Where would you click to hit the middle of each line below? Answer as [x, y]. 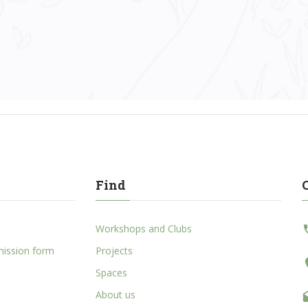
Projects [114, 251]
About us [116, 295]
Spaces [112, 273]
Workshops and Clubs [144, 229]
